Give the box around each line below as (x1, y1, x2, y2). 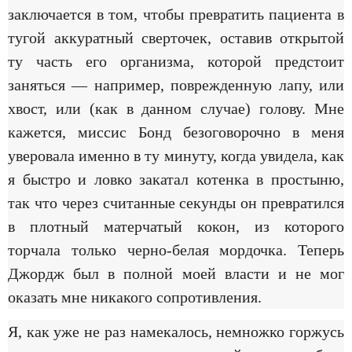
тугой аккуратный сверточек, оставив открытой (8, 28, 344, 46)
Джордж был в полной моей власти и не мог (8, 264, 344, 282)
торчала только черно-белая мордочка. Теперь (8, 240, 344, 258)
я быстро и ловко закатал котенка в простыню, (8, 170, 344, 188)
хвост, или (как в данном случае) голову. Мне (8, 99, 344, 117)
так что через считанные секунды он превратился (8, 193, 344, 211)
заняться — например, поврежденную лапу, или (8, 75, 344, 93)
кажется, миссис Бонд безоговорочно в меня (8, 123, 344, 141)
